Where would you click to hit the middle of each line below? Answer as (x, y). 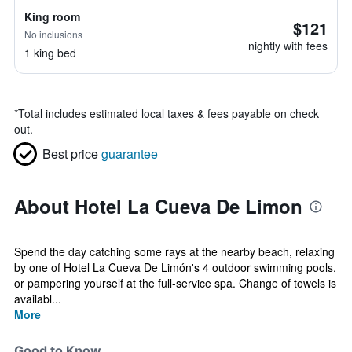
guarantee (130, 154)
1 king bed (50, 53)
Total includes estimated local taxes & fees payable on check (169, 113)
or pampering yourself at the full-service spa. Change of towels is (175, 283)
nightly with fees (288, 46)
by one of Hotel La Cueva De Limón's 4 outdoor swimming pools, (175, 267)
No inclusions (53, 34)
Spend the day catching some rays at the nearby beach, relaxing (174, 251)
